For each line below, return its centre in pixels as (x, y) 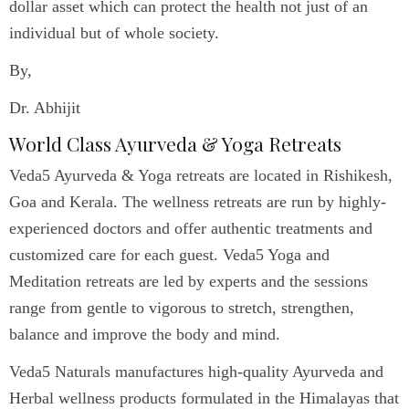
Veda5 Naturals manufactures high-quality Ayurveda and (196, 372)
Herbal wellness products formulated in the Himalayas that (204, 398)
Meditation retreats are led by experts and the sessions (189, 281)
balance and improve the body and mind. (145, 334)
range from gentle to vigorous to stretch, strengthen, (182, 308)
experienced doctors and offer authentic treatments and (191, 228)
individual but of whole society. (114, 33)
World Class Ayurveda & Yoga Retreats (175, 143)
